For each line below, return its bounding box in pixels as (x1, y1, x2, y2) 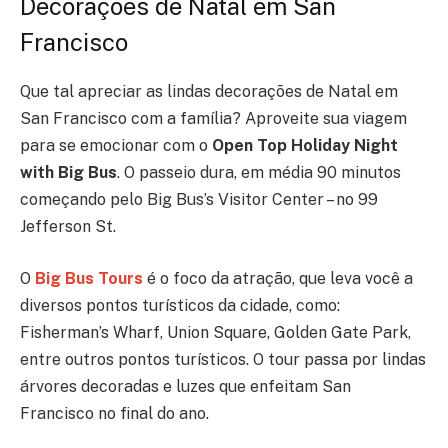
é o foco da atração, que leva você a (143, 268, 413, 288)
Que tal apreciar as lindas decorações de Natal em (20, 82, 398, 102)
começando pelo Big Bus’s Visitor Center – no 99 (20, 190, 378, 210)
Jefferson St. (20, 217, 116, 237)
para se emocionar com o (20, 136, 212, 156)
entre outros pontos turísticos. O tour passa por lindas (20, 349, 426, 369)
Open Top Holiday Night (212, 136, 398, 156)
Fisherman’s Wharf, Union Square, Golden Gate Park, (20, 322, 411, 342)
